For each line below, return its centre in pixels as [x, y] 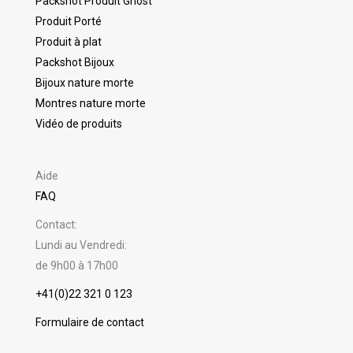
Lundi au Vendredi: [81, 245]
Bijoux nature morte [84, 83]
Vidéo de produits [78, 124]
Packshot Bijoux [74, 63]
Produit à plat [68, 42]
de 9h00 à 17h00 [76, 266]
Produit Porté [68, 22]
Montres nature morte [90, 104]
